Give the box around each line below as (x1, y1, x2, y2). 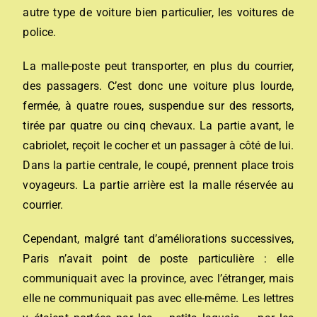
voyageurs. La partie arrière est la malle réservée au (23, 178, 294, 192)
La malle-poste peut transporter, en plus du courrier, (23, 59, 294, 73)
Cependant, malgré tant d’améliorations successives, (23, 231, 294, 246)
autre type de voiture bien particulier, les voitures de (23, 5, 294, 19)
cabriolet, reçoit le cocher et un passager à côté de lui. (23, 138, 294, 152)
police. (23, 25, 57, 39)
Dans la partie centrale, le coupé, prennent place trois (23, 158, 294, 172)
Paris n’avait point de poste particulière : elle (23, 251, 294, 265)
